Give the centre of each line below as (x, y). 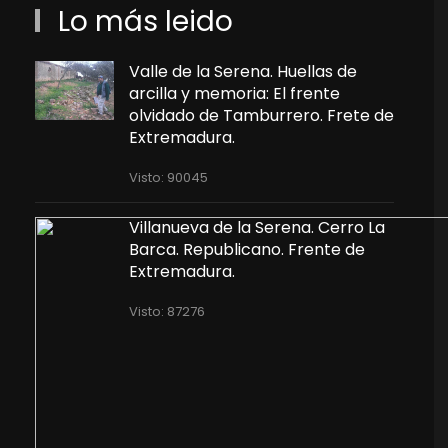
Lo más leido (141, 21)
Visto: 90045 (168, 177)
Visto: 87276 (166, 311)
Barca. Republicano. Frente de (246, 249)
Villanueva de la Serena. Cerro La (256, 227)
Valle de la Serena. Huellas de (242, 71)
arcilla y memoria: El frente (234, 93)
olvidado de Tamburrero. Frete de (261, 115)
